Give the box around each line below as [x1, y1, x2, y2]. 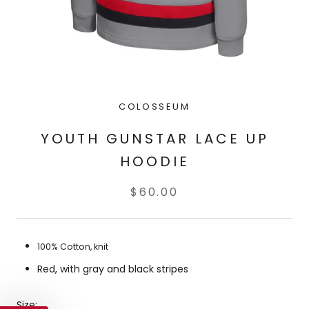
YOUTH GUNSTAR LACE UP [40, 128, 269, 148]
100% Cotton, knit [37, 240, 108, 252]
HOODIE [119, 151, 190, 171]
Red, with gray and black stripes [37, 261, 188, 276]
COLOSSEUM [119, 99, 190, 113]
